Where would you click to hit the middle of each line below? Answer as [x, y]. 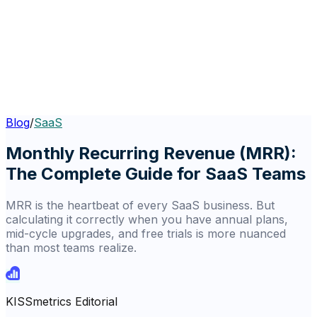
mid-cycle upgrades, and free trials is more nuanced [146, 234]
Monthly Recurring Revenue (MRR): [151, 154]
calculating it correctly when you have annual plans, [147, 220]
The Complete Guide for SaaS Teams [156, 174]
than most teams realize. [71, 248]
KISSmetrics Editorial [62, 302]
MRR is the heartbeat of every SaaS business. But [140, 206]
